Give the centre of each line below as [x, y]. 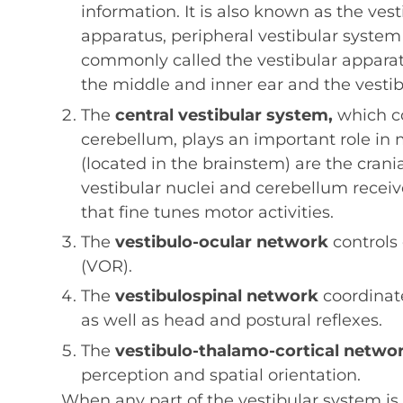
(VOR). [107, 266]
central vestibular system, [224, 115]
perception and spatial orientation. [221, 375]
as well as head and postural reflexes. [232, 321]
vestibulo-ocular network [222, 242]
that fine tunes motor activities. [208, 212]
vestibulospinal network [217, 296]
